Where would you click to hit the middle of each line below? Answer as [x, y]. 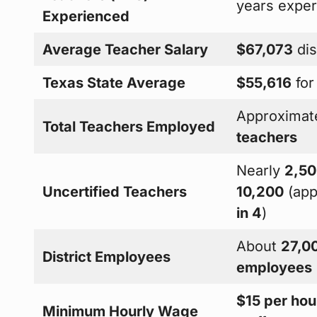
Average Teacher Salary [126, 49]
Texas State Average [114, 82]
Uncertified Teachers [115, 191]
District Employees [107, 257]
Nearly [261, 170]
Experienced [86, 16]
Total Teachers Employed [129, 126]
